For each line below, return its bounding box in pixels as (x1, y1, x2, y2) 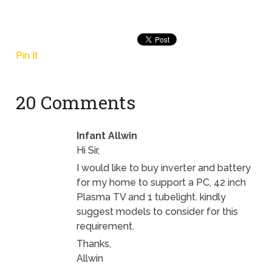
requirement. (76, 220, 135, 232)
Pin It (16, 49, 39, 61)
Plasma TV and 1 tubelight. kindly (76, 191, 226, 203)
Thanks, (76, 237, 112, 250)
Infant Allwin (76, 129, 138, 141)
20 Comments (16, 90, 136, 114)
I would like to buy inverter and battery (76, 161, 251, 174)
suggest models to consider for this (76, 205, 239, 217)
